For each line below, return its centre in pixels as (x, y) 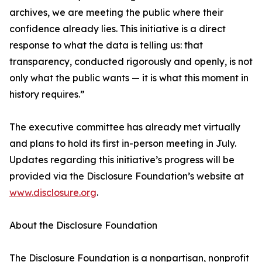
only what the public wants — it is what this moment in (129, 78)
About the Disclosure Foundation (83, 225)
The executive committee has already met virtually (125, 127)
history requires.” (47, 94)
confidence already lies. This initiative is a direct (118, 29)
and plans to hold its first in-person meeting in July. (123, 143)
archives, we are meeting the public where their (116, 12)
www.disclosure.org (53, 192)
